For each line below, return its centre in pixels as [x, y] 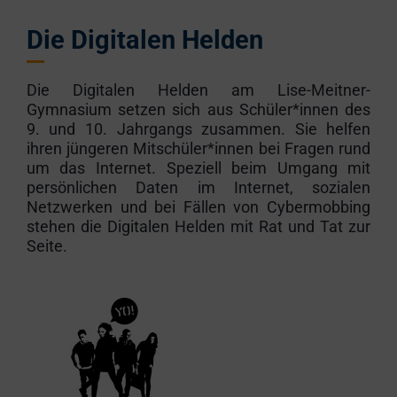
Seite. [47, 246]
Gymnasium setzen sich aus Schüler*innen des [198, 109]
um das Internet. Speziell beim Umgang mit [198, 168]
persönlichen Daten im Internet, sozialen [198, 187]
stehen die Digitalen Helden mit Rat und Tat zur [198, 226]
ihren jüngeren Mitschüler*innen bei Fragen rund [198, 148]
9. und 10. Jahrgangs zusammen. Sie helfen [198, 129]
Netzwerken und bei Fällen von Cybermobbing [198, 207]
